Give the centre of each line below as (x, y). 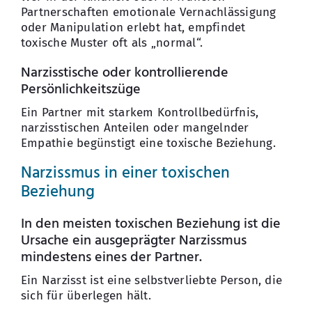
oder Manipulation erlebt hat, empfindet (133, 28)
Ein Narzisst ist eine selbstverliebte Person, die (151, 280)
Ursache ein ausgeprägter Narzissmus (133, 241)
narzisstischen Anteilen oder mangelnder (135, 128)
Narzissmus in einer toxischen (125, 173)
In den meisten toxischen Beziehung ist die (150, 224)
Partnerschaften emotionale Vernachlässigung (148, 13)
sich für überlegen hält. (86, 295)
